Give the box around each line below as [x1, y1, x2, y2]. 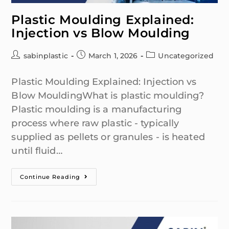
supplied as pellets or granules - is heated [11, 131, 205, 143]
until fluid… [11, 145, 62, 156]
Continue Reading [20, 173, 81, 180]
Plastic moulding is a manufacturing [11, 103, 181, 115]
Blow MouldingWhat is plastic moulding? [11, 89, 204, 101]
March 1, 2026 [88, 51, 138, 60]
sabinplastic [23, 51, 68, 60]
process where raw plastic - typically [11, 117, 179, 129]
